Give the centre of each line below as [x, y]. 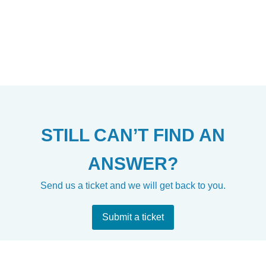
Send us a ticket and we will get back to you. [133, 185]
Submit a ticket [133, 217]
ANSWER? [133, 163]
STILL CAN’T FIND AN [133, 135]
